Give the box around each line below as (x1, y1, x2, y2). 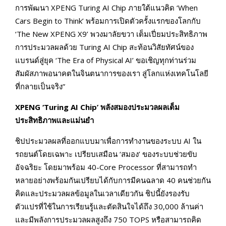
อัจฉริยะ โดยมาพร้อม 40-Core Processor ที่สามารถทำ (15, 162, 197, 173)
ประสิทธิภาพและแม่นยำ (15, 115, 94, 126)
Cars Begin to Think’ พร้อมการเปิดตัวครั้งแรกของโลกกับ (15, 16, 201, 26)
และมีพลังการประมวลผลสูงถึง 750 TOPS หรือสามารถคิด (15, 214, 201, 225)
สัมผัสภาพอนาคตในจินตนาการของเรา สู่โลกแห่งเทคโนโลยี (15, 68, 208, 79)
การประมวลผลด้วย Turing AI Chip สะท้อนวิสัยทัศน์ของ (15, 42, 194, 52)
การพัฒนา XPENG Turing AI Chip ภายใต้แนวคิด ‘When (15, 3, 198, 13)
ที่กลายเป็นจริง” (15, 81, 65, 92)
